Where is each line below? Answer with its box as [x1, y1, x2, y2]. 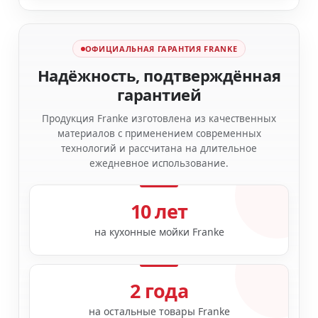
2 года [130, 278, 188, 305]
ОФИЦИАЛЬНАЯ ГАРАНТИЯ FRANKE [84, 43, 238, 55]
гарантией [116, 84, 202, 106]
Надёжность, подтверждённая [37, 65, 281, 87]
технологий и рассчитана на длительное [61, 142, 257, 155]
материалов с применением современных [57, 127, 261, 141]
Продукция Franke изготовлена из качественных [42, 112, 276, 126]
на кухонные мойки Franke [94, 225, 224, 239]
